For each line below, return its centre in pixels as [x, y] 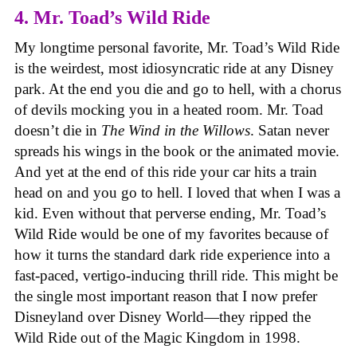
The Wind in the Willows [176, 130]
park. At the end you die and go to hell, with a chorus [178, 88]
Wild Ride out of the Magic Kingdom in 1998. [157, 337]
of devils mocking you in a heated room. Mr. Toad [169, 109]
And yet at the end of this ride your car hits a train [166, 171]
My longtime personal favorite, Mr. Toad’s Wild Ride [177, 47]
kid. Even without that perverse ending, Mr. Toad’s [170, 213]
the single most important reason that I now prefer [166, 296]
